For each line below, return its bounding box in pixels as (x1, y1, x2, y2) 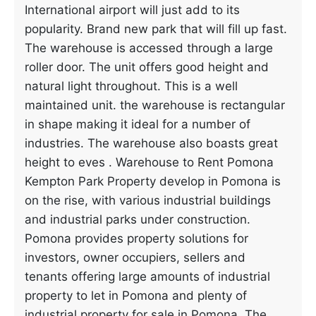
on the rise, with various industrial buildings (25, 193, 271, 207)
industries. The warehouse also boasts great (25, 136, 278, 150)
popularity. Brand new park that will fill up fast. (25, 22, 287, 36)
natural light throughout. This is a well (25, 79, 238, 93)
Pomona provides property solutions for (25, 231, 248, 245)
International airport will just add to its (25, 3, 240, 17)
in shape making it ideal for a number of (25, 117, 250, 131)
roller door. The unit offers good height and (25, 60, 269, 74)
